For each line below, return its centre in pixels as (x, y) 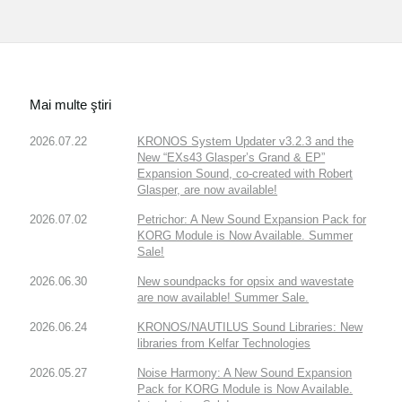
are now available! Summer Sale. (223, 297)
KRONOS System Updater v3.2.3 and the (246, 141)
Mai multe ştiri (71, 104)
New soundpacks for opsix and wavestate (246, 281)
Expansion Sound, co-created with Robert (245, 173)
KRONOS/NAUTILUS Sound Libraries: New (250, 327)
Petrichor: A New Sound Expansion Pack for (252, 219)
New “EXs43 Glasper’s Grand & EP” (232, 157)
